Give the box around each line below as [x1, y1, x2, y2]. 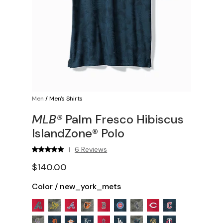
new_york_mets [60, 181, 121, 192]
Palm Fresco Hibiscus [62, 111, 184, 127]
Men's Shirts [49, 95, 83, 103]
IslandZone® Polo [32, 125, 124, 141]
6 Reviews [75, 145, 108, 154]
